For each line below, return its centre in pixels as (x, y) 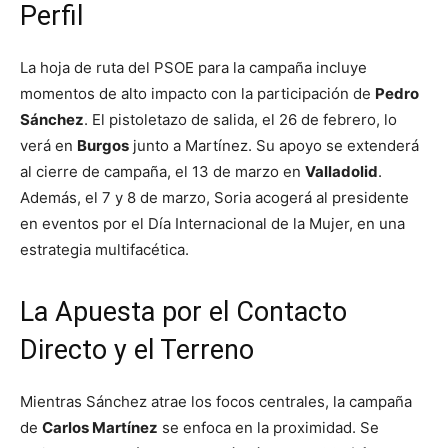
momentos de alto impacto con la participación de (197, 94)
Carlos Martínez (100, 428)
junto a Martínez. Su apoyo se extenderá (274, 146)
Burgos (103, 146)
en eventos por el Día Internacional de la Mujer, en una (212, 224)
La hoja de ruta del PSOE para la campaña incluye (193, 68)
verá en (48, 146)
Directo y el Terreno (137, 350)
